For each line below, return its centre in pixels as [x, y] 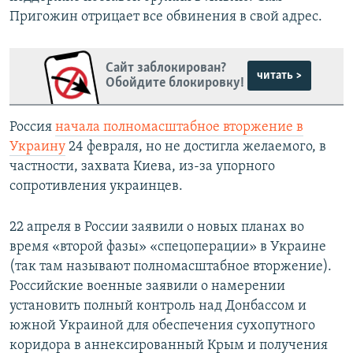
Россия [32, 127]
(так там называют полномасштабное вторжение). [171, 266]
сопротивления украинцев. [96, 186]
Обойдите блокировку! [175, 84]
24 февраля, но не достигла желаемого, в [196, 147]
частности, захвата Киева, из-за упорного [142, 166]
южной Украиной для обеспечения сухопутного [162, 325]
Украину [37, 147]
